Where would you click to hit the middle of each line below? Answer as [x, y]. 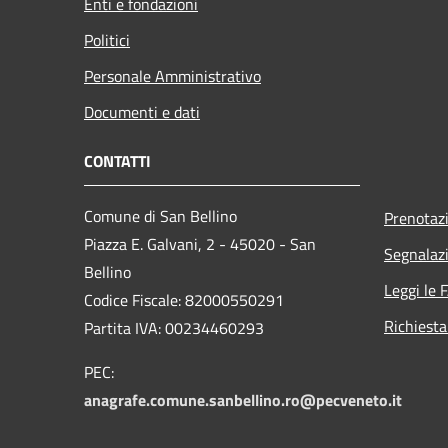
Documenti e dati [142, 111]
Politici [107, 39]
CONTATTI [117, 160]
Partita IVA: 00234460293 [174, 327]
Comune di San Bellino [160, 215]
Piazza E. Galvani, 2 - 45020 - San [200, 243]
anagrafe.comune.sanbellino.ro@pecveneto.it [243, 399]
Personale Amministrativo [172, 75]
